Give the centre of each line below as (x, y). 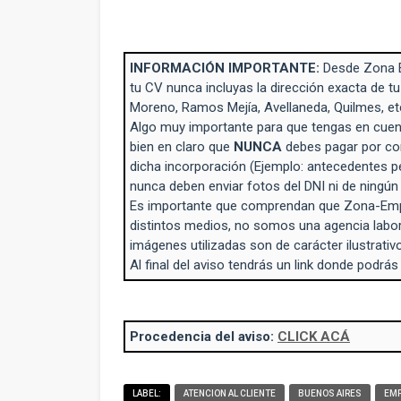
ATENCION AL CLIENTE (230, 393)
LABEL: (147, 393)
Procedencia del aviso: (204, 337)
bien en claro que (182, 147)
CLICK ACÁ (314, 337)
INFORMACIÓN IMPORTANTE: (225, 68)
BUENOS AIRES (330, 393)
